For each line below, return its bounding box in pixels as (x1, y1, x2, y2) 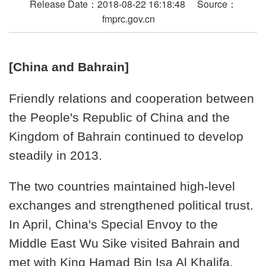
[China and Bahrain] (9, 59, 129, 74)
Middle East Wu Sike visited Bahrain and (9, 236, 240, 251)
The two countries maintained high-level (9, 179, 235, 194)
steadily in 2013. (9, 148, 102, 163)
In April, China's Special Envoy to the (9, 217, 218, 232)
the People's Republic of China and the (9, 110, 230, 125)
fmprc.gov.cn (102, 12, 164, 26)
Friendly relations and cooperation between (9, 91, 254, 106)
